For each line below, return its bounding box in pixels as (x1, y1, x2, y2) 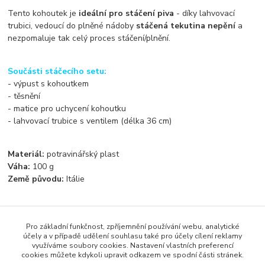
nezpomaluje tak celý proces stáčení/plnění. (8, 32, 171, 44)
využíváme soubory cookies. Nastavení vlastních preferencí (31, 241, 234, 250)
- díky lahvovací (174, 7, 235, 19)
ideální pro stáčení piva (79, 7, 174, 19)
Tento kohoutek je (8, 7, 79, 19)
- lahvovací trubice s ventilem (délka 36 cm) (8, 115, 172, 127)
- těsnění (8, 90, 41, 102)
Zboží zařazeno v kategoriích (8, 223, 149, 238)
